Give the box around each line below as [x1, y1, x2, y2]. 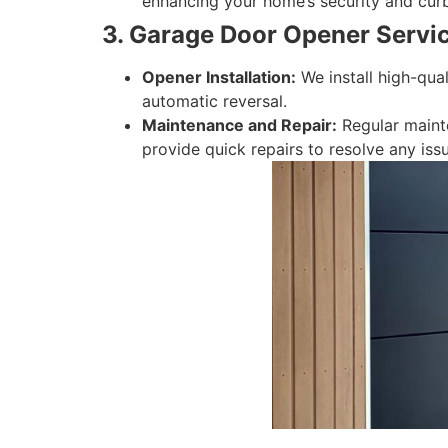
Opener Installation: [142, 67, 296, 88]
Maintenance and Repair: [142, 115, 337, 136]
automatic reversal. [142, 91, 287, 112]
